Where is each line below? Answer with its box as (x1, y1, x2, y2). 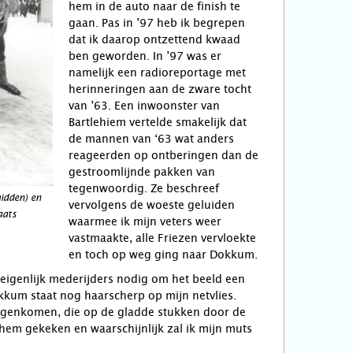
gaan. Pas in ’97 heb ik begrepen (69, 17, 245, 29)
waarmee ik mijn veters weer (69, 215, 221, 228)
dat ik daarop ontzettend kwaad (69, 33, 240, 46)
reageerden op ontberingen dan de (69, 149, 258, 162)
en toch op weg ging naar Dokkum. (69, 248, 258, 261)
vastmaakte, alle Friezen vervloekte (69, 232, 256, 244)
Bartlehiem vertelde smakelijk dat (69, 116, 247, 128)
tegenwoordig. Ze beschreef (69, 182, 219, 195)
